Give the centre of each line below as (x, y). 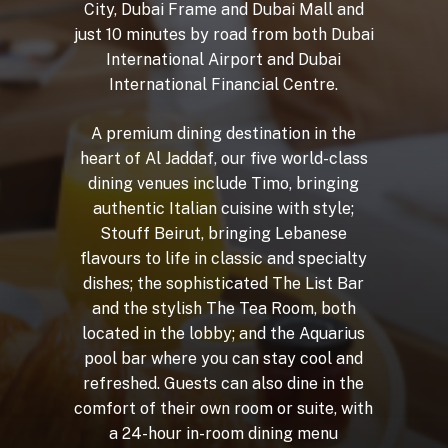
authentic (129, 208)
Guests (191, 383)
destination (268, 133)
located (111, 333)
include (220, 183)
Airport (236, 59)
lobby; (212, 333)
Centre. (311, 84)
